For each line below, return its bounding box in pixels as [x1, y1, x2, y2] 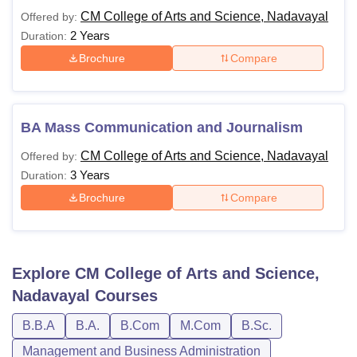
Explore [12, 265, 75, 282]
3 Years [70, 168, 110, 182]
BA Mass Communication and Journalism [21, 120, 303, 135]
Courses [90, 287, 158, 304]
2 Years [70, 29, 110, 42]
